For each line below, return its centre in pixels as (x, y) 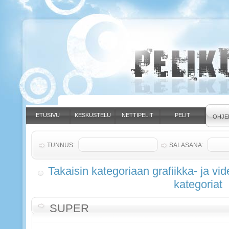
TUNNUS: (61, 145)
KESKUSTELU (93, 115)
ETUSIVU (48, 115)
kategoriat (198, 184)
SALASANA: (186, 145)
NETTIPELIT (138, 115)
